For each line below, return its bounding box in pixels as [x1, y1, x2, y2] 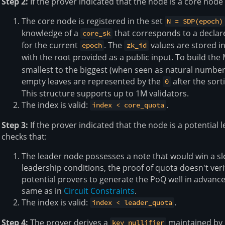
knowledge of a [22, 27, 80, 39]
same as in [22, 185, 64, 196]
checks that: [2, 131, 47, 142]
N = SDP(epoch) [167, 17, 223, 26]
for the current [22, 39, 80, 51]
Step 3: [2, 119, 28, 131]
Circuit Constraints [64, 185, 135, 196]
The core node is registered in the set [22, 15, 165, 27]
